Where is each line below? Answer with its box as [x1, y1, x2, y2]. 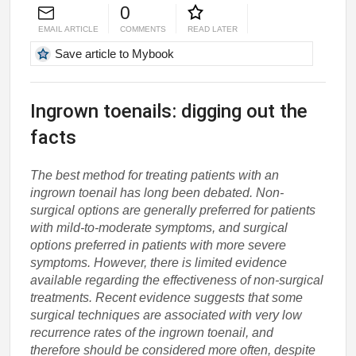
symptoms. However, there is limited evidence [30, 255, 288, 269]
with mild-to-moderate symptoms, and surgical [30, 220, 288, 234]
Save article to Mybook [55, 46, 175, 60]
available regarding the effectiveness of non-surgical [30, 273, 324, 287]
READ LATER [188, 24, 238, 33]
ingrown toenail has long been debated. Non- [30, 185, 284, 199]
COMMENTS [120, 24, 167, 33]
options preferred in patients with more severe [30, 238, 287, 252]
